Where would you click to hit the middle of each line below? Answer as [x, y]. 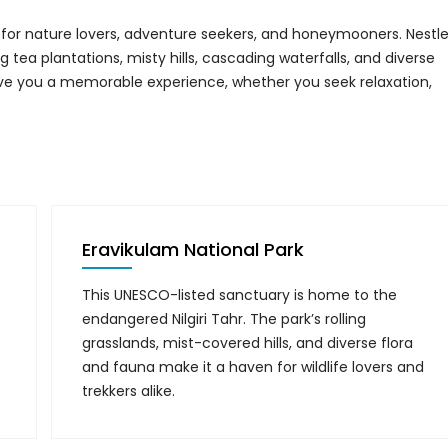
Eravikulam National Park [193, 249]
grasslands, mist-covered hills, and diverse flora [248, 343]
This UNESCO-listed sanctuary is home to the [240, 295]
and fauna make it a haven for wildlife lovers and [253, 367]
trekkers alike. [129, 391]
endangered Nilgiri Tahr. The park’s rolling [224, 319]
